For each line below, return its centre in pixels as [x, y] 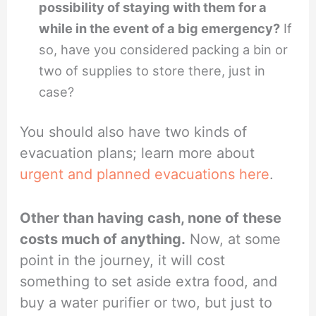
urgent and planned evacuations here [145, 175]
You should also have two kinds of [134, 132]
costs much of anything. [103, 239]
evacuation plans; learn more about [138, 153]
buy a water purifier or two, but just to [146, 303]
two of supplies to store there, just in [152, 71]
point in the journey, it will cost [123, 261]
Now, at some [233, 239]
